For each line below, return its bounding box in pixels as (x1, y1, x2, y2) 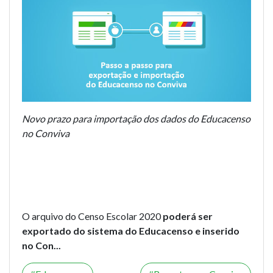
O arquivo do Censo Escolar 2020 (22, 210, 163, 222)
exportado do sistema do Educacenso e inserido (22, 225, 239, 237)
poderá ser (163, 210, 213, 222)
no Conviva (22, 127, 69, 140)
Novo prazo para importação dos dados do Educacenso (22, 113, 250, 125)
